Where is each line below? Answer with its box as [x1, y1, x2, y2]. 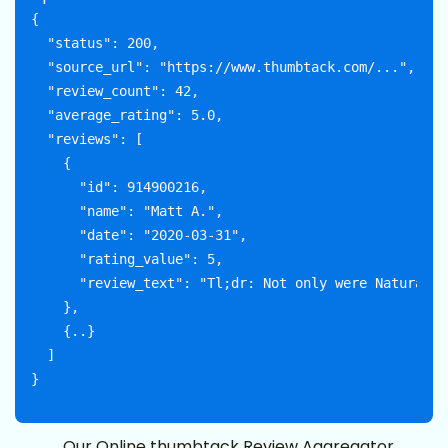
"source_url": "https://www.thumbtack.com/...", [31, 59, 415, 75]
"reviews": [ [31, 131, 143, 147]
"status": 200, [31, 35, 159, 51]
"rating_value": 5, [31, 251, 223, 267]
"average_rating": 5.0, [31, 107, 223, 123]
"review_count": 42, [31, 83, 199, 99]
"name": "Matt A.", [31, 203, 223, 219]
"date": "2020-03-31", [31, 227, 247, 243]
